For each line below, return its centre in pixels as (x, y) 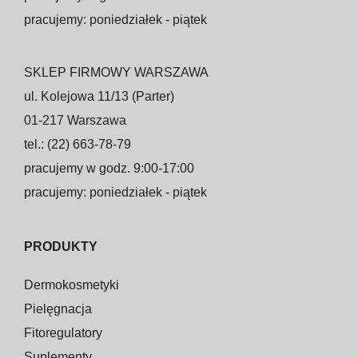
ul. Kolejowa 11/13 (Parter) (99, 96)
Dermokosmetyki (72, 284)
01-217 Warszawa (75, 120)
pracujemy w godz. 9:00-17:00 (109, 168)
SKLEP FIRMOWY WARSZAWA (116, 72)
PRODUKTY (61, 246)
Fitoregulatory (63, 332)
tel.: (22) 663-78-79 (78, 144)
